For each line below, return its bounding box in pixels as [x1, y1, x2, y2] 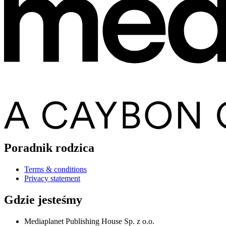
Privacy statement [24, 174, 80, 183]
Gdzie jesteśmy [4, 193, 82, 206]
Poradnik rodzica [4, 141, 94, 154]
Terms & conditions [24, 164, 87, 174]
